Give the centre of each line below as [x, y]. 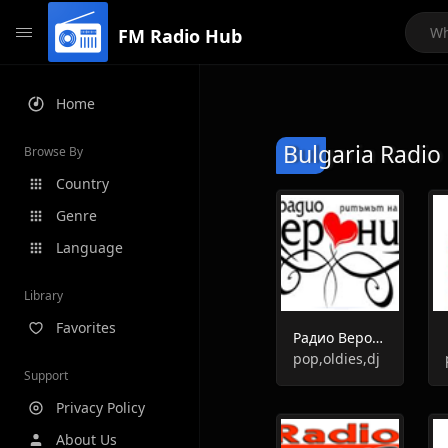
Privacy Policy [100, 407]
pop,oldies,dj [336, 358]
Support [46, 375]
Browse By [53, 151]
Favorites [86, 327]
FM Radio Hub [180, 35]
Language [89, 247]
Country [82, 183]
